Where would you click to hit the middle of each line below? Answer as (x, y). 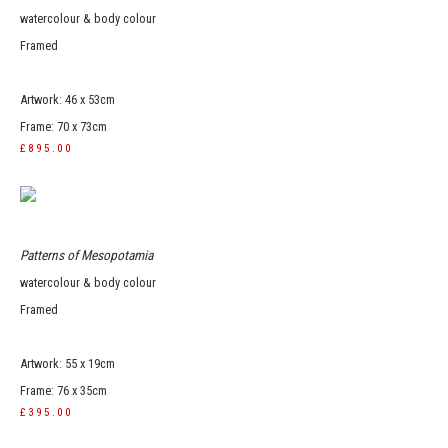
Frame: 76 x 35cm (63, 390)
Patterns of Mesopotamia (86, 255)
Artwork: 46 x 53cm (67, 99)
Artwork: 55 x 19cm (67, 363)
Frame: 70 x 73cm (63, 126)
